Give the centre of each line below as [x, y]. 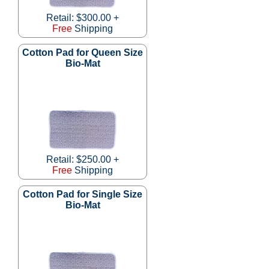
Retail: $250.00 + [83, 159]
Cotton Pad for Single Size [83, 194]
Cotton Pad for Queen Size [83, 52]
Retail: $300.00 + [83, 17]
